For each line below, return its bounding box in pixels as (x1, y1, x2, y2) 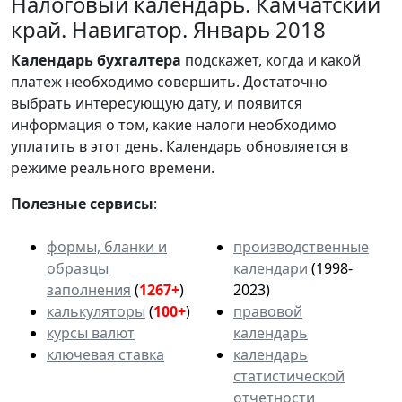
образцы (47, 258, 109, 278)
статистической (233, 365, 345, 386)
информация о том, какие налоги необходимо (11, 114, 336, 135)
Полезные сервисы (11, 193, 153, 214)
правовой (233, 301, 302, 321)
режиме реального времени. (11, 157, 214, 178)
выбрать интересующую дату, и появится (11, 92, 302, 113)
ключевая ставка (47, 344, 164, 364)
